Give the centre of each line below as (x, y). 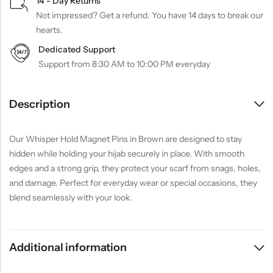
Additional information (68, 248)
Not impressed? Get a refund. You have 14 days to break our (150, 15)
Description (40, 104)
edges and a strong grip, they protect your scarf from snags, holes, (135, 168)
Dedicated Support (77, 50)
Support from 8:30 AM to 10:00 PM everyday (124, 64)
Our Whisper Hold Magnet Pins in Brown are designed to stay (126, 139)
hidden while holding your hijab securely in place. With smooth (127, 154)
